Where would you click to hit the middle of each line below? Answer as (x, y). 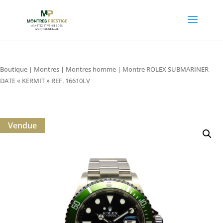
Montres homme (91, 69)
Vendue (22, 125)
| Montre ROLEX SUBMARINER (162, 69)
